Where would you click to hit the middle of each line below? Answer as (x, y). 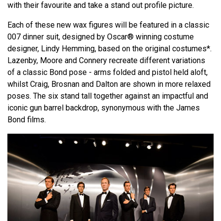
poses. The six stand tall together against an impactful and (108, 96)
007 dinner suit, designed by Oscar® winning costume (101, 37)
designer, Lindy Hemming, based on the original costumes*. (110, 48)
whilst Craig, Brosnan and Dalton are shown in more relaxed (109, 84)
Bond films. (27, 119)
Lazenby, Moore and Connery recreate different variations (106, 60)
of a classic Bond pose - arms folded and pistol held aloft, (108, 72)
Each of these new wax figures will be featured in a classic (108, 25)
